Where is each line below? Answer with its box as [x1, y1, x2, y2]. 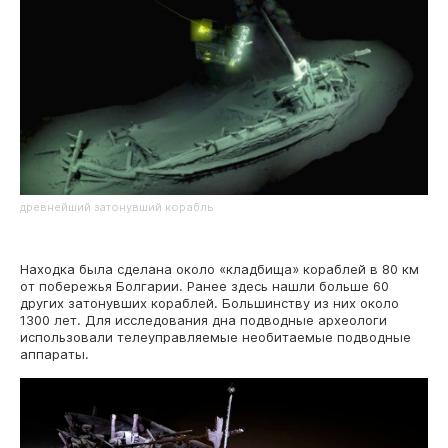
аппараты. [20, 345, 89, 362]
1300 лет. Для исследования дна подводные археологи [20, 311, 387, 328]
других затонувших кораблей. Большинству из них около [20, 294, 399, 311]
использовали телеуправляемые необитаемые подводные [20, 328, 411, 345]
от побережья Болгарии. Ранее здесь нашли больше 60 [20, 277, 389, 294]
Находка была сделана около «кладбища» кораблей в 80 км [20, 260, 419, 277]
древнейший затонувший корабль [20, 199, 214, 214]
